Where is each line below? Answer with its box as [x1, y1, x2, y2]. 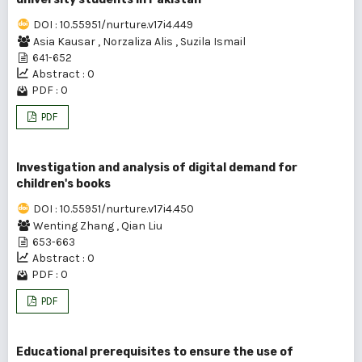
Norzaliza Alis [103, 35, 175, 48]
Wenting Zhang [33, 219, 116, 233]
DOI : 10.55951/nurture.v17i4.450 [33, 202, 194, 216]
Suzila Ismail [180, 35, 246, 48]
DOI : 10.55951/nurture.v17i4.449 [33, 18, 193, 32]
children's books [16, 177, 111, 191]
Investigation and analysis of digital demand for [16, 161, 297, 175]
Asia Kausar [33, 35, 98, 48]
